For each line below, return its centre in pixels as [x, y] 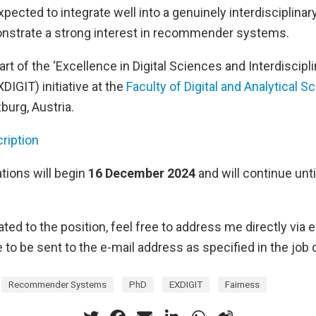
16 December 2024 [142, 173]
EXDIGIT [186, 284]
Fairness [242, 284]
